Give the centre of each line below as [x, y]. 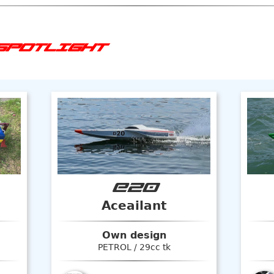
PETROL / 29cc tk [134, 247]
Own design [134, 235]
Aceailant [134, 206]
